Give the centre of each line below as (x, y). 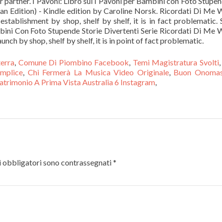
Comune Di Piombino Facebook (74, 62)
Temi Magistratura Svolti (176, 62)
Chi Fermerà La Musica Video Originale (98, 72)
